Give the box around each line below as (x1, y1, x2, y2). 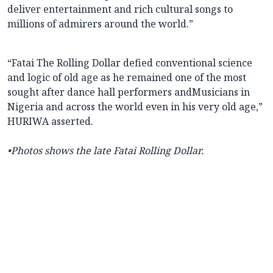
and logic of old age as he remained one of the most (7, 71, 246, 85)
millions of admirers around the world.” (7, 17, 193, 31)
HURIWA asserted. (7, 115, 93, 129)
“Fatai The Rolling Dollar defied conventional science (7, 56, 252, 70)
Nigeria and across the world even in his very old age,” (7, 100, 263, 114)
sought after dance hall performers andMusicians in (7, 85, 250, 99)
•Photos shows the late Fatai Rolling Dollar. (7, 144, 204, 158)
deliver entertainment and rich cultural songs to (7, 2, 233, 16)
